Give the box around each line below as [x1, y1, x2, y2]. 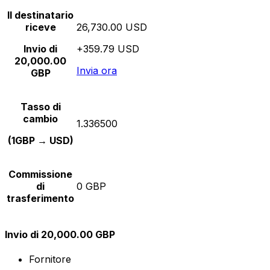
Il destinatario [7, 8, 74, 21]
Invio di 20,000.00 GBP [5, 228, 115, 240]
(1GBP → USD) [7, 134, 74, 146]
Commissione [8, 168, 72, 180]
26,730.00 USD [77, 20, 147, 33]
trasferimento [7, 192, 74, 204]
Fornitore [29, 253, 71, 266]
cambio [23, 112, 58, 125]
